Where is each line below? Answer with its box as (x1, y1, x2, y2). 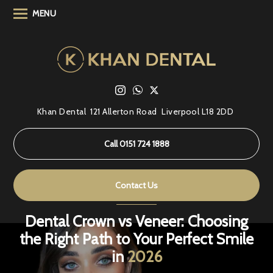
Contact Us (115, 179, 158, 191)
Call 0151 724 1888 (104, 138, 169, 149)
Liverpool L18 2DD (161, 105, 234, 117)
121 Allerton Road (90, 105, 157, 117)
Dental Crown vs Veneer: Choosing (25, 211, 248, 230)
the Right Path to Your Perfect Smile (19, 229, 253, 248)
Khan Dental (37, 105, 86, 117)
